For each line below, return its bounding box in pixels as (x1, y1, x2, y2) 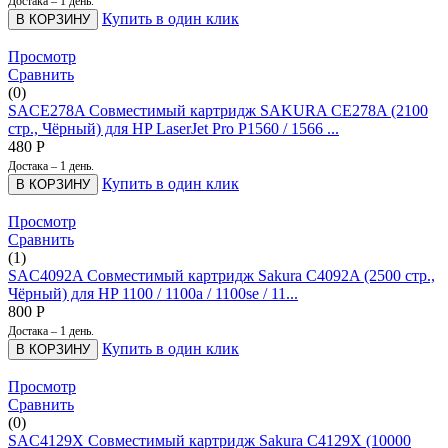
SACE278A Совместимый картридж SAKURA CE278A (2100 (8, 101, 428, 119)
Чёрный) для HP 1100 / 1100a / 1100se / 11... (8, 284, 298, 302)
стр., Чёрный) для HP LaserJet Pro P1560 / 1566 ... (8, 119, 339, 137)
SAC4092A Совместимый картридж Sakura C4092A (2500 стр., (8, 266, 435, 284)
